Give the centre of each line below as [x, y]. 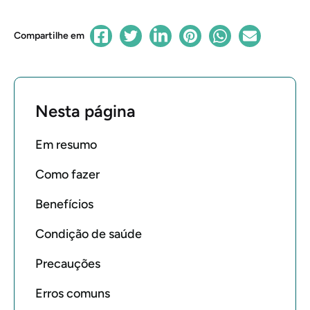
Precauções [68, 264]
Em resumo [66, 145]
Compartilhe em [49, 36]
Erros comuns [73, 293]
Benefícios [64, 204]
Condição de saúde [89, 234]
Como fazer [67, 174]
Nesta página [85, 111]
